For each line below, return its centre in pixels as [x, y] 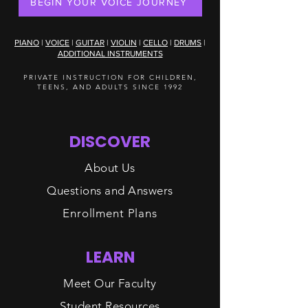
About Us [110, 168]
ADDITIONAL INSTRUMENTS [110, 54]
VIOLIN [124, 43]
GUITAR [90, 43]
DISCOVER [110, 142]
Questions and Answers [110, 190]
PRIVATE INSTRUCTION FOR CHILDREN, [110, 77]
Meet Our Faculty [110, 283]
